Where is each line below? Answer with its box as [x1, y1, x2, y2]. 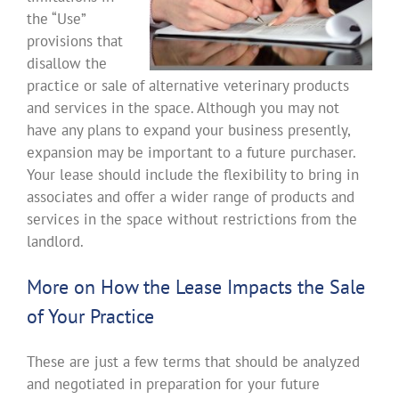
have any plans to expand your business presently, [26, 120, 350, 140]
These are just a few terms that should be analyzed [26, 352, 360, 371]
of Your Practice [26, 304, 154, 329]
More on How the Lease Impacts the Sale [26, 274, 365, 299]
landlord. [26, 232, 84, 251]
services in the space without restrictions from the [26, 209, 357, 229]
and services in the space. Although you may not [26, 98, 339, 118]
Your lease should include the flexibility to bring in [26, 165, 359, 184]
